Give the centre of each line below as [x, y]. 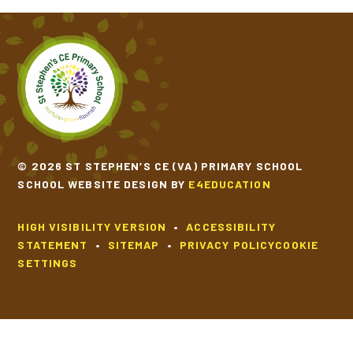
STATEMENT [53, 245]
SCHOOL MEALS [86, 80]
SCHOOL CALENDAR [98, 35]
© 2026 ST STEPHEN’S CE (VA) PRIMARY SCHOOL [160, 166]
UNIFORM [68, 125]
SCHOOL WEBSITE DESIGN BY [103, 184]
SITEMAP [134, 245]
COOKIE [297, 245]
